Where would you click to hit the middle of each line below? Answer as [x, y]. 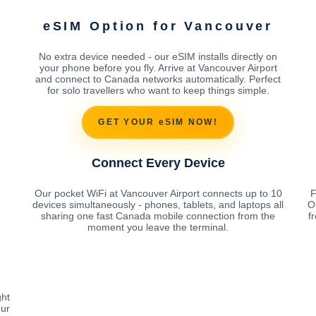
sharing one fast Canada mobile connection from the [158, 215]
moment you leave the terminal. [158, 227]
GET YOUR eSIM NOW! [158, 122]
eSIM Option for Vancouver [158, 26]
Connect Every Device [158, 163]
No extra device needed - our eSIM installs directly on [158, 56]
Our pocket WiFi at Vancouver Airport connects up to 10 [158, 193]
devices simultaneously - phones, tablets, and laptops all [158, 204]
